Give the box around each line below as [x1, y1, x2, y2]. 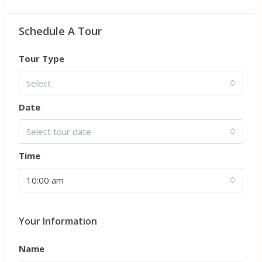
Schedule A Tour [19, 23, 102, 38]
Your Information [19, 214, 97, 227]
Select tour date [26, 125, 91, 137]
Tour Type [19, 52, 64, 64]
